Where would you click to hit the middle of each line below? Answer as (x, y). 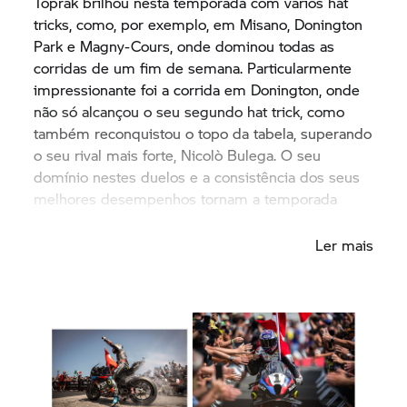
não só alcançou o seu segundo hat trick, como (189, 111)
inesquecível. (77, 220)
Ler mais (344, 244)
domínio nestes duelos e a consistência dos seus (197, 176)
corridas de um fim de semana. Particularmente (193, 67)
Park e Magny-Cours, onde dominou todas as (184, 45)
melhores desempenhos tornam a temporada (186, 198)
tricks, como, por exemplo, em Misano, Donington (199, 24)
